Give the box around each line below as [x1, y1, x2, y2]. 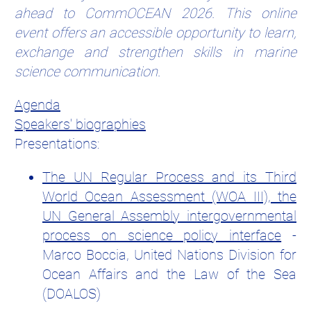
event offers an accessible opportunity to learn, [15, 24, 296, 42]
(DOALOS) [42, 285, 101, 303]
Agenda [15, 96, 60, 114]
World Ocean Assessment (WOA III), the [42, 188, 296, 205]
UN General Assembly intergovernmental [42, 208, 296, 225]
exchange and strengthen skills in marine [15, 44, 296, 61]
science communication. [15, 63, 160, 81]
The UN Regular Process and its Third [42, 169, 296, 186]
